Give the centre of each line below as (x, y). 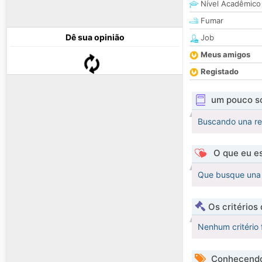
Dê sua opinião (95, 37)
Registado (220, 72)
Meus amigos (225, 55)
